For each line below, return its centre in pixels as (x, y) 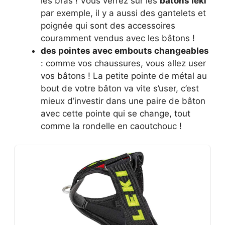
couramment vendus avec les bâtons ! (118, 38)
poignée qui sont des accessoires (108, 25)
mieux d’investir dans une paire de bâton (123, 101)
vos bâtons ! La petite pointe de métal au (124, 76)
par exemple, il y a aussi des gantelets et (123, 13)
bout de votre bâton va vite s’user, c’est (120, 88)
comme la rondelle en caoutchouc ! (111, 126)
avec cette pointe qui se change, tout (116, 113)
